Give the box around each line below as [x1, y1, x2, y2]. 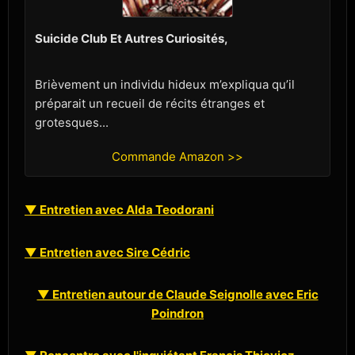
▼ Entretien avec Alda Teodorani [25, 202, 214, 218]
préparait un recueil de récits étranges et [35, 96, 265, 112]
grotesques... [35, 115, 109, 131]
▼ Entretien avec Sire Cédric [25, 244, 190, 260]
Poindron [151, 305, 204, 321]
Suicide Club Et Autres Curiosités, [35, 31, 228, 47]
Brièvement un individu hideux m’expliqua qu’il [35, 77, 295, 93]
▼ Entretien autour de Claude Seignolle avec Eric [36, 286, 319, 302]
